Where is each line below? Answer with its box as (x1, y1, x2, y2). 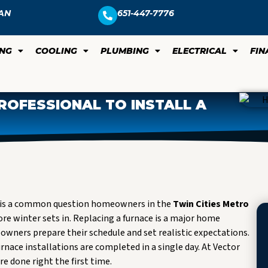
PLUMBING (100, 45, 149, 56)
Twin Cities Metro (173, 197, 249, 211)
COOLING (35, 45, 77, 56)
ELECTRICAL (172, 45, 227, 56)
